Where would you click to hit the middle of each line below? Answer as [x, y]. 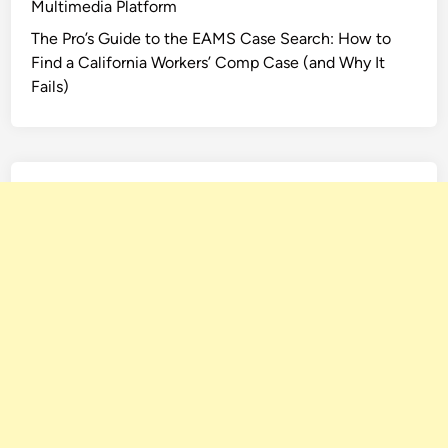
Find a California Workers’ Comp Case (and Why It [208, 63]
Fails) [50, 87]
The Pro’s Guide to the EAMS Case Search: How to [211, 39]
